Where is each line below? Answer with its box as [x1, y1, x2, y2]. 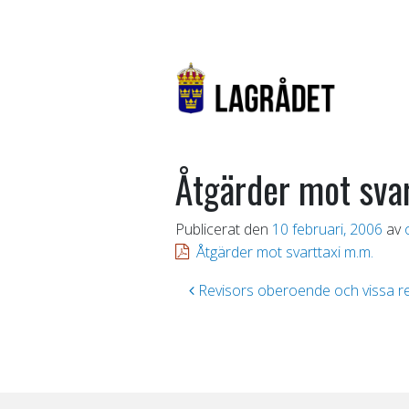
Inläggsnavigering [188, 273, 376, 317]
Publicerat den [175, 218, 272, 239]
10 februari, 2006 [272, 218, 383, 239]
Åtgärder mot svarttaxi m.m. [196, 241, 373, 262]
